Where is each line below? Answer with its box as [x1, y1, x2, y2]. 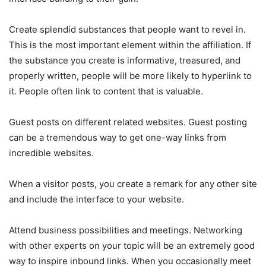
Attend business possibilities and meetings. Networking [9, 224, 242, 236]
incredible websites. [9, 147, 94, 159]
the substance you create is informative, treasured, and [9, 54, 240, 66]
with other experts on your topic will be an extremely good [9, 239, 255, 251]
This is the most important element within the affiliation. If [9, 39, 251, 50]
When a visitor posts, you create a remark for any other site [9, 178, 257, 189]
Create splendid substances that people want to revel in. [9, 23, 246, 35]
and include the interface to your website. [9, 193, 184, 205]
